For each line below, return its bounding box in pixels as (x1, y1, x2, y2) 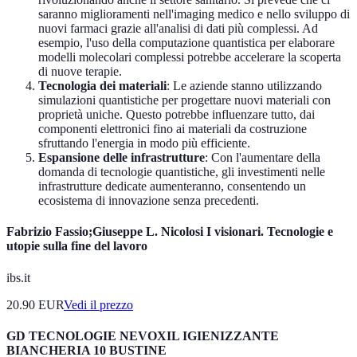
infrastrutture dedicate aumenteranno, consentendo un (38, 179, 306, 194)
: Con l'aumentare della (205, 151, 320, 165)
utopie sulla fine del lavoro (6, 239, 147, 253)
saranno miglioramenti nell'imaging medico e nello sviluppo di (38, 7, 350, 22)
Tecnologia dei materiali (38, 79, 167, 93)
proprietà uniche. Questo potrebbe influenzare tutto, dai (38, 108, 315, 122)
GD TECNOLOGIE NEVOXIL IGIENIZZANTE (6, 328, 279, 343)
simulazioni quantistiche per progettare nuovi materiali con (38, 93, 331, 108)
